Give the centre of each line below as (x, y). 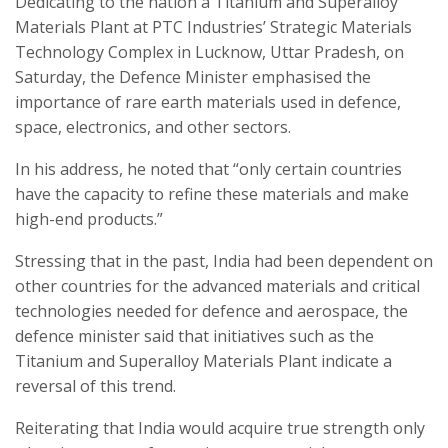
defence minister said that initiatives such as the (194, 336)
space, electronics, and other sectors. (153, 127)
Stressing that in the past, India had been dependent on (224, 261)
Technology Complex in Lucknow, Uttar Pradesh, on (209, 52)
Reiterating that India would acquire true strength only (220, 428)
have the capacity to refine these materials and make (212, 194)
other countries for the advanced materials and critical (217, 286)
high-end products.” (89, 219)
